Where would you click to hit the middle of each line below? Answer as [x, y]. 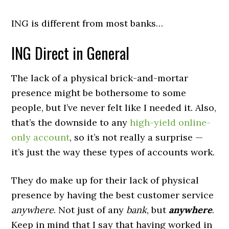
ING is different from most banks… [87, 23]
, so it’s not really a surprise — [136, 137]
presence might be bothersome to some [99, 93]
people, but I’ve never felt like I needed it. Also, [114, 108]
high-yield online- [170, 122]
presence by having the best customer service [113, 195]
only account [41, 137]
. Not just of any [90, 210]
